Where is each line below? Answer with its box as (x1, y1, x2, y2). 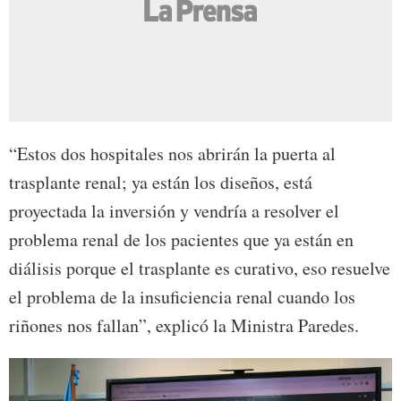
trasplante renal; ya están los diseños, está (9, 170, 312, 195)
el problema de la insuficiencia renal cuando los (9, 285, 355, 310)
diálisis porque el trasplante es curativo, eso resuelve (9, 256, 390, 281)
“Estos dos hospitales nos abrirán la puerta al (9, 141, 336, 166)
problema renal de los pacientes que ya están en (9, 227, 354, 252)
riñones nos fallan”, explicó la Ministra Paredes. (9, 313, 359, 338)
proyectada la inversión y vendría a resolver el (9, 199, 339, 224)
